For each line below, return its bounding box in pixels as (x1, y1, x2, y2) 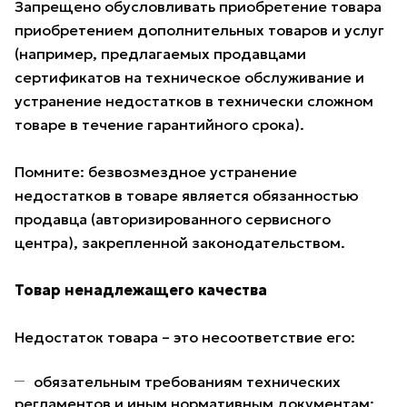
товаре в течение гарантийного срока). (15, 115, 304, 134)
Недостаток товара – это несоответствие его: (15, 328, 355, 347)
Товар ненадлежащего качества (15, 281, 267, 300)
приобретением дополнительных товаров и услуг (15, 21, 384, 40)
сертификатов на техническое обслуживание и (15, 68, 364, 87)
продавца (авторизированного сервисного (15, 210, 331, 229)
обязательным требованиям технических (34, 372, 341, 392)
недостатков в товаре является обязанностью (15, 186, 359, 205)
